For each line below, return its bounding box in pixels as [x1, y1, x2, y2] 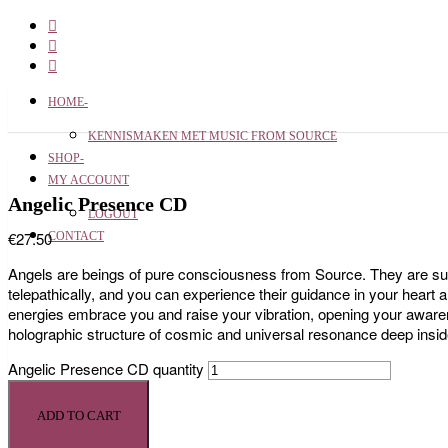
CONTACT [48, 229, 104, 243]
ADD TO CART [36, 408, 121, 424]
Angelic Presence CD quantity [8, 357, 204, 379]
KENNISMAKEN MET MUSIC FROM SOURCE [88, 129, 337, 143]
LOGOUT [88, 207, 138, 221]
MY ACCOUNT [48, 173, 129, 187]
